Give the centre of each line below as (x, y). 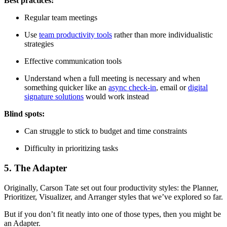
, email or (172, 88)
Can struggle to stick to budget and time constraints (106, 131)
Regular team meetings (61, 18)
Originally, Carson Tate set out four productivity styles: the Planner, (111, 187)
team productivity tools (75, 35)
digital (198, 88)
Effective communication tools (73, 61)
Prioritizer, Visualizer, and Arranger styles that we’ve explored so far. (113, 197)
